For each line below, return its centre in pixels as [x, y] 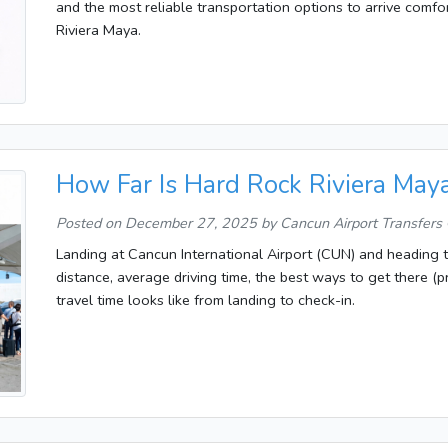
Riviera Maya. [98, 29]
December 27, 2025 [191, 222]
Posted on [90, 222]
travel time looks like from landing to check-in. [205, 299]
